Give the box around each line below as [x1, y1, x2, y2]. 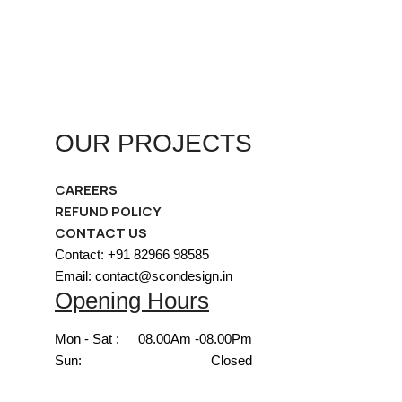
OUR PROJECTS [55, 129, 252, 157]
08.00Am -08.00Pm [138, 331, 252, 346]
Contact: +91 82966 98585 [55, 247, 209, 262]
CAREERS [55, 180, 118, 199]
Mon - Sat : [55, 331, 119, 346]
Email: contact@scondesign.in [55, 268, 232, 284]
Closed [211, 353, 252, 368]
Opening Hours [55, 287, 209, 314]
